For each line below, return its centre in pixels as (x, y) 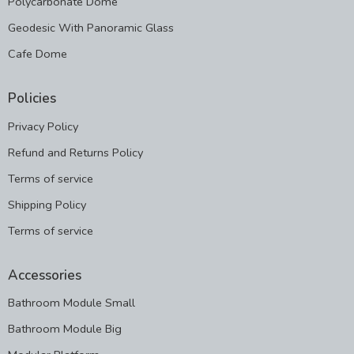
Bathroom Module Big (65, 329)
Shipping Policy (47, 204)
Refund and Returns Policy (75, 152)
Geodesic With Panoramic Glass (91, 28)
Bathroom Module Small (72, 303)
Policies (32, 99)
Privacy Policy (43, 126)
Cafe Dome (38, 54)
